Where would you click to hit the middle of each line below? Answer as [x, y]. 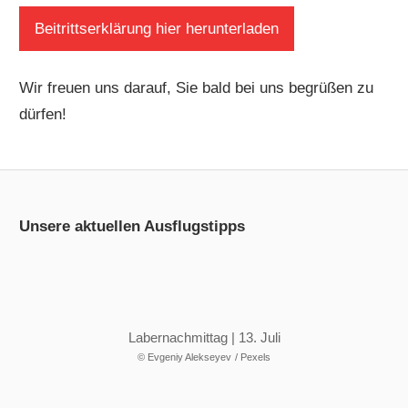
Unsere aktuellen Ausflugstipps [133, 227]
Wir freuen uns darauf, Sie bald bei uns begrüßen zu [197, 87]
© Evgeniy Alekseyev [184, 357]
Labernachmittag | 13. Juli [204, 337]
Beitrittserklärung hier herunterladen [157, 28]
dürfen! [43, 114]
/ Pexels [253, 357]
